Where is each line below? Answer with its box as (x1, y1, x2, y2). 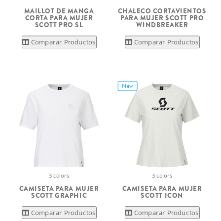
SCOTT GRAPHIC (31, 190, 87, 200)
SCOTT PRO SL (35, 20, 83, 30)
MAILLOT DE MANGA (24, 6, 94, 16)
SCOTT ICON (141, 190, 184, 200)
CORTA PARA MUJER (25, 13, 93, 23)
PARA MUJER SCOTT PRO (120, 13, 204, 23)
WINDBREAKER (136, 20, 188, 30)
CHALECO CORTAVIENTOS (117, 6, 207, 16)
